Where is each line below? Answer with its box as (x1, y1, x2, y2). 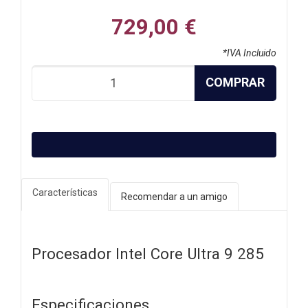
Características (32, 186, 98, 198)
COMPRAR (206, 74, 265, 89)
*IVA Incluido (223, 47, 276, 58)
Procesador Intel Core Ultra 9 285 (32, 244, 264, 263)
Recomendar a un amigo (121, 190, 228, 202)
